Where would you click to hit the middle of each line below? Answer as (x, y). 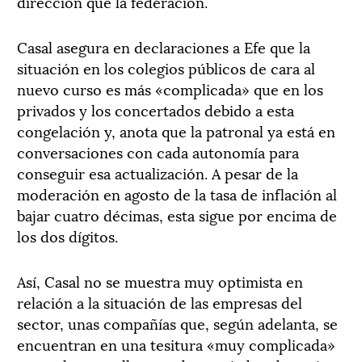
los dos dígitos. (67, 235)
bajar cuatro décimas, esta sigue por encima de (177, 214)
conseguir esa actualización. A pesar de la (158, 172)
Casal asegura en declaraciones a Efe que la (164, 46)
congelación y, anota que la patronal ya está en (176, 130)
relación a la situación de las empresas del (160, 301)
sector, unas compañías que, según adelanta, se (177, 322)
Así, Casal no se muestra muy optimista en (160, 280)
